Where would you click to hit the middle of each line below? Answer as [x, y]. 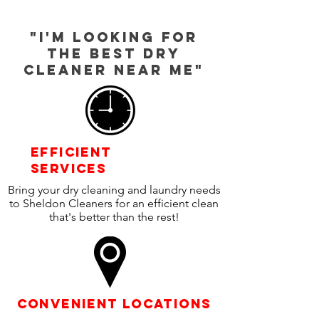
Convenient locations [114, 304]
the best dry [114, 53]
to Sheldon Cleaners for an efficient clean [114, 203]
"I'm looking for [114, 37]
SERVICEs [69, 168]
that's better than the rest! [114, 217]
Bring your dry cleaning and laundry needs [114, 190]
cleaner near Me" [114, 70]
